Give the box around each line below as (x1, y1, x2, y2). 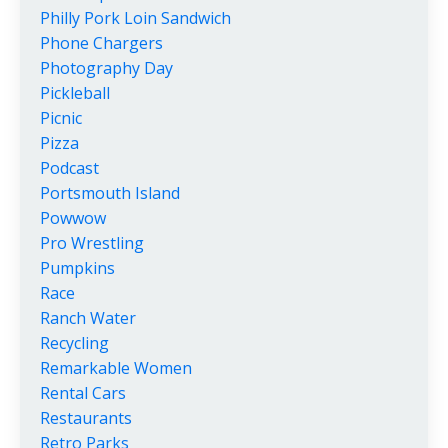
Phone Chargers (40, 31, 163, 54)
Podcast (40, 156, 99, 179)
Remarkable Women (40, 356, 192, 379)
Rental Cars (40, 381, 126, 404)
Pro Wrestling (40, 231, 144, 254)
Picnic (40, 106, 82, 129)
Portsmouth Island (40, 181, 180, 204)
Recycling (40, 331, 109, 354)
